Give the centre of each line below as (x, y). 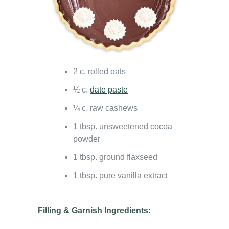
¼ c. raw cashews (105, 108)
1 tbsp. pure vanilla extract (120, 175)
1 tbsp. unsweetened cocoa (123, 126)
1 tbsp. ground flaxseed (115, 157)
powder (87, 139)
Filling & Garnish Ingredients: (94, 210)
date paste (109, 89)
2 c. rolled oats (99, 71)
